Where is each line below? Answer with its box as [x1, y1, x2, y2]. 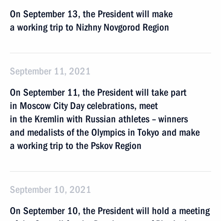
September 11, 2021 [10, 65, 91, 77]
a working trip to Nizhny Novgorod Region [10, 21, 169, 33]
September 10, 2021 [10, 184, 91, 195]
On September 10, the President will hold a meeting [10, 205, 210, 217]
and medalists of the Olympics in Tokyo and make [10, 126, 200, 138]
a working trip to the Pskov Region [10, 140, 142, 151]
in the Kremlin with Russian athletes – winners [10, 113, 188, 125]
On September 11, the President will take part [10, 86, 186, 98]
